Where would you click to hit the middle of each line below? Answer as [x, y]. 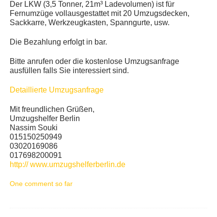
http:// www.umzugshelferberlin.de [68, 164]
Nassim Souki [34, 128]
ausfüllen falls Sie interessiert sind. [69, 70]
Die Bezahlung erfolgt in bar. [58, 42]
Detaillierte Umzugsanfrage [57, 90]
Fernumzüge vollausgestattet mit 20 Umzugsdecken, [100, 13]
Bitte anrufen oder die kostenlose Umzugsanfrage [94, 61]
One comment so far [41, 184]
